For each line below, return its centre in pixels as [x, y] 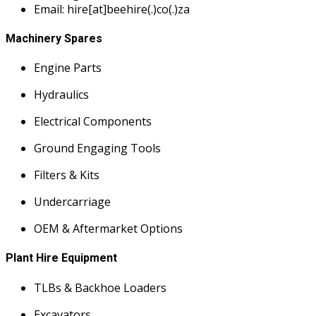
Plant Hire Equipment [61, 258]
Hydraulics [61, 95]
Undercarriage [72, 202]
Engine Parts [68, 68]
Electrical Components [93, 122]
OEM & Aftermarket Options [108, 229]
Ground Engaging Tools [97, 148]
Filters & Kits [67, 175]
